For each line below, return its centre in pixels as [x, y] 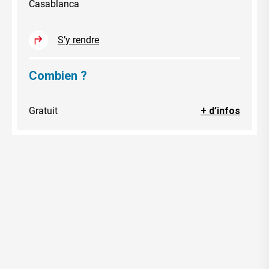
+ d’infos [220, 110]
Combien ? [58, 75]
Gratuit [43, 110]
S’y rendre [78, 40]
